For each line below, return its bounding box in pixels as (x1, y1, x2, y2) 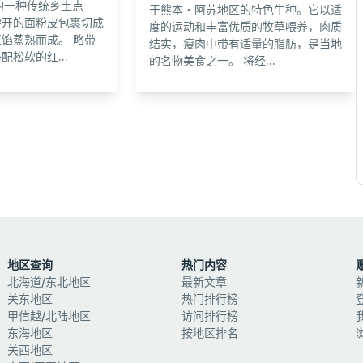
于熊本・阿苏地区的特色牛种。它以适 (149, 2, 343, 16)
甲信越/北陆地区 (7, 309, 92, 322)
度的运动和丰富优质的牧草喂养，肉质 (149, 19, 343, 33)
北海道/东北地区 (7, 275, 92, 288)
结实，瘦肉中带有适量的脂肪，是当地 (149, 36, 343, 50)
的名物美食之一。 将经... (149, 53, 276, 67)
